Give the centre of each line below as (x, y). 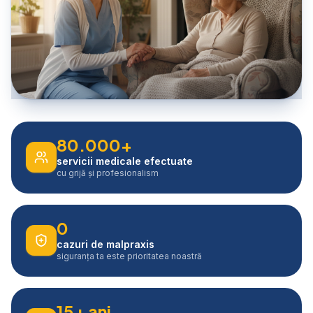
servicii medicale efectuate (125, 161)
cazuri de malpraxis (105, 244)
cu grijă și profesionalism (108, 173)
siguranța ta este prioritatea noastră (129, 256)
